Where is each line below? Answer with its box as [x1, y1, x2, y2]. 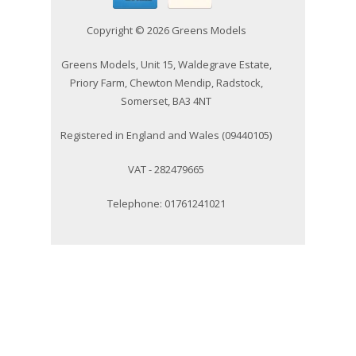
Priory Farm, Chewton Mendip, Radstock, [69, 75, 263, 90]
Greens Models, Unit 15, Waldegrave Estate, [60, 56, 272, 72]
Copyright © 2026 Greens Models [86, 22, 246, 37]
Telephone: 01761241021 [106, 195, 226, 211]
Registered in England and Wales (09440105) [60, 127, 272, 142]
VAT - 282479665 [128, 161, 204, 176]
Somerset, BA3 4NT [121, 93, 211, 108]
